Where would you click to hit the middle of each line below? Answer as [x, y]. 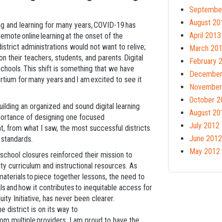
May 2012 [205, 151]
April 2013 [205, 35]
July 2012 [204, 125]
